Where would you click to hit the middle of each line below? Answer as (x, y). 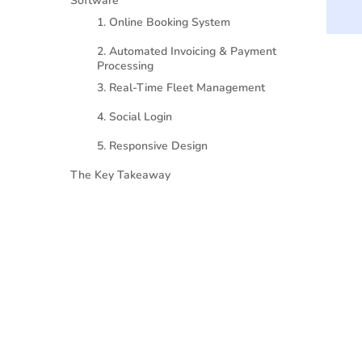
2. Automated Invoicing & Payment (187, 51)
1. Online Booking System (164, 22)
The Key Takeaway (121, 175)
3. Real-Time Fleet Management (181, 87)
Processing (126, 65)
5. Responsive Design (153, 145)
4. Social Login (135, 116)
